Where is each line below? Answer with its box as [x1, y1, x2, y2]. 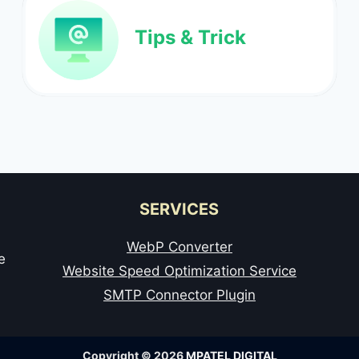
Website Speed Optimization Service [62, 262, 296, 279]
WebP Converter [126, 238, 232, 255]
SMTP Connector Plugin [103, 286, 256, 303]
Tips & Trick [134, 26, 246, 50]
